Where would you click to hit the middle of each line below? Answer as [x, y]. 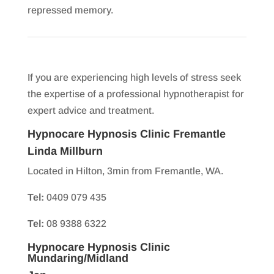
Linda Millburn [65, 151]
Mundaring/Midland [78, 258]
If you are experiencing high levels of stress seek [134, 78]
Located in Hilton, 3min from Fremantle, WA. [125, 171]
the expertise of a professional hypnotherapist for [135, 94]
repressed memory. [70, 10]
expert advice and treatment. [91, 111]
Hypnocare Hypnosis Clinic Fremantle [126, 134]
